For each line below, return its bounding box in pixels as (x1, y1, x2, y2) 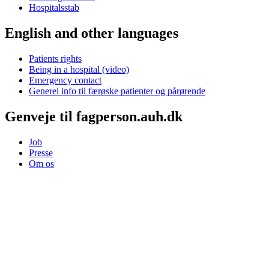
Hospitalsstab (29, 2, 79, 13)
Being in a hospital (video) (29, 64, 129, 74)
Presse (29, 147, 53, 158)
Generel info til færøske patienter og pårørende (29, 85, 205, 96)
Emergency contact (29, 74, 101, 85)
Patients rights (29, 53, 82, 64)
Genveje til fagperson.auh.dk (5, 108, 183, 124)
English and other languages (5, 25, 178, 41)
